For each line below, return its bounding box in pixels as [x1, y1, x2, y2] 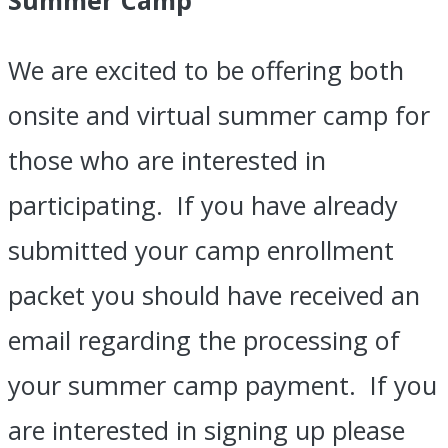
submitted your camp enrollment [8, 233, 394, 267]
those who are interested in [8, 143, 326, 177]
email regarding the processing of [8, 323, 400, 357]
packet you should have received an [8, 278, 420, 312]
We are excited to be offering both [8, 53, 404, 87]
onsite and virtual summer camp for [8, 98, 430, 132]
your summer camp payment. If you [8, 368, 437, 402]
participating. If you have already [8, 188, 398, 222]
